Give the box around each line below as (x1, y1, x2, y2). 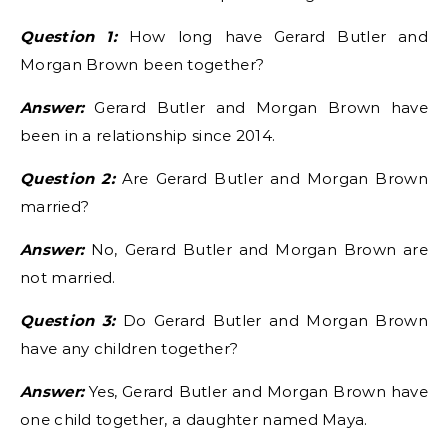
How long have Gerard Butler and (116, 27, 428, 46)
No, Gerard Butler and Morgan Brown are (84, 240, 428, 259)
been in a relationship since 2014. (20, 126, 276, 145)
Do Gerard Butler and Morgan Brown (115, 311, 428, 330)
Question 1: (20, 27, 117, 46)
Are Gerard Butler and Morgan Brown (114, 169, 428, 188)
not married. (20, 268, 116, 287)
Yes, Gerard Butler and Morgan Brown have (84, 382, 428, 401)
